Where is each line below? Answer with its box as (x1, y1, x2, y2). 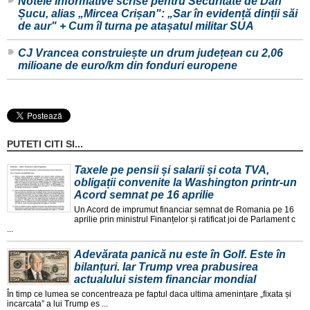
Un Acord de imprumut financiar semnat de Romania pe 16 (74, 205, 294, 215)
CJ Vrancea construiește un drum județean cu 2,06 (18, 47, 283, 60)
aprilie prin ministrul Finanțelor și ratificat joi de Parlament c (74, 215, 295, 225)
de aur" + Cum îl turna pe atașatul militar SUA (18, 20, 254, 33)
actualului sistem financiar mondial (74, 273, 256, 286)
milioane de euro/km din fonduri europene (18, 60, 237, 72)
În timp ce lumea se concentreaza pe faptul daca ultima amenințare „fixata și (7, 289, 291, 300)
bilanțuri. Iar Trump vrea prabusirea (74, 261, 258, 273)
